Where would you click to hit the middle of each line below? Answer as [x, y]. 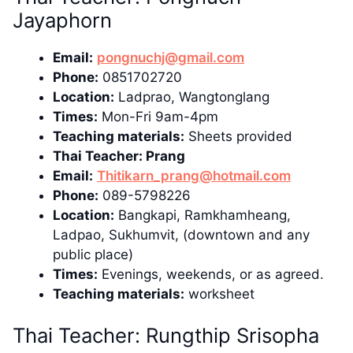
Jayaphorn [62, 20]
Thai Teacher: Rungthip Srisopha [166, 336]
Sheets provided [238, 136]
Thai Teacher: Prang [119, 156]
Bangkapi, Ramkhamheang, [203, 215]
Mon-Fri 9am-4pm [158, 116]
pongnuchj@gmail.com [171, 57]
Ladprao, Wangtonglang [192, 97]
